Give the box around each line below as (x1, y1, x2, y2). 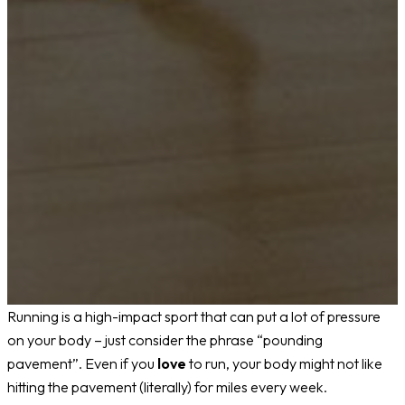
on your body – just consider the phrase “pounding (7, 331, 323, 350)
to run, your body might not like (186, 354, 382, 373)
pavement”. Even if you (7, 354, 157, 373)
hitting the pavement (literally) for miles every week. (7, 378, 327, 397)
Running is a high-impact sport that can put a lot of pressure (7, 307, 381, 326)
